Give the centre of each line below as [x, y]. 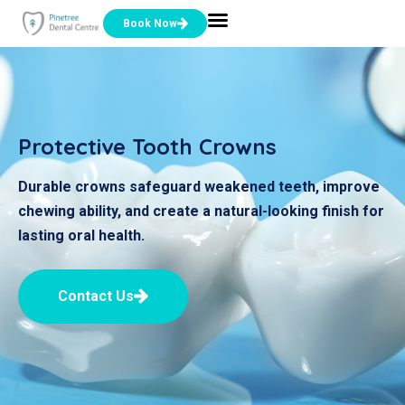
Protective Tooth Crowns [147, 146]
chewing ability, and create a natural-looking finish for [201, 211]
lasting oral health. [81, 235]
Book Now [150, 24]
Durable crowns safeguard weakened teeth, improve [199, 186]
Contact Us [96, 296]
